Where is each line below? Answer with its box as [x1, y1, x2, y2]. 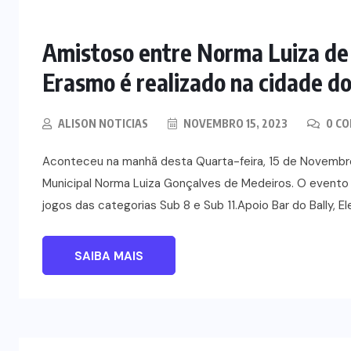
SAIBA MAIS [74, 248, 143, 264]
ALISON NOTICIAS [58, 116, 148, 130]
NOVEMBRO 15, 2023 [181, 116, 288, 130]
